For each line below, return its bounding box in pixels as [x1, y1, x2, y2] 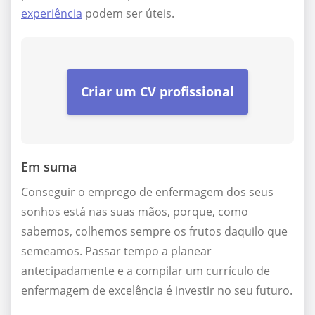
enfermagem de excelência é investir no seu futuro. [21, 283, 292, 299]
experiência [21, 6, 82, 22]
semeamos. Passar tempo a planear [21, 243, 212, 259]
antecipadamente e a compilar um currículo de [21, 263, 270, 279]
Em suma [21, 158, 77, 176]
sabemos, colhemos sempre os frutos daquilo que [21, 224, 288, 240]
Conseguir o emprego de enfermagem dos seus [21, 184, 274, 200]
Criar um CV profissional [81, 83, 234, 101]
